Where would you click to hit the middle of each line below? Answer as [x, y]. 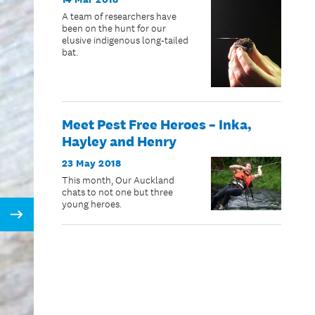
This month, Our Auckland [118, 180]
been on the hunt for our [114, 29]
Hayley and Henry [119, 141]
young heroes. [91, 204]
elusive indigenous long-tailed [125, 41]
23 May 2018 [91, 163]
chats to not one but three [117, 192]
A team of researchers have [119, 17]
